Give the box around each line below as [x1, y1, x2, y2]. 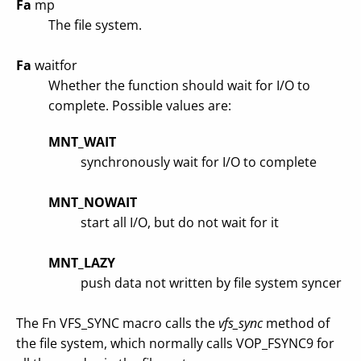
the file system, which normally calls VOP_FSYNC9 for [16, 334, 334, 352]
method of [263, 314, 330, 332]
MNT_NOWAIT [48, 193, 137, 211]
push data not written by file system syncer [81, 274, 342, 292]
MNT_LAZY [48, 254, 115, 272]
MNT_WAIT [48, 133, 116, 151]
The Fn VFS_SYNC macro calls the [16, 314, 218, 332]
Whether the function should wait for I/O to [48, 77, 310, 94]
